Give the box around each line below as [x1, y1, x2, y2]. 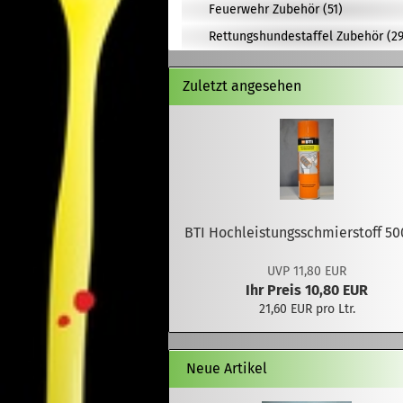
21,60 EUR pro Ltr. [258, 301, 355, 317]
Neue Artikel [183, 360, 267, 377]
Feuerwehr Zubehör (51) [209, 2, 343, 17]
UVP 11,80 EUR [267, 264, 347, 279]
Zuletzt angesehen [183, 77, 301, 94]
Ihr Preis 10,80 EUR [246, 282, 369, 299]
